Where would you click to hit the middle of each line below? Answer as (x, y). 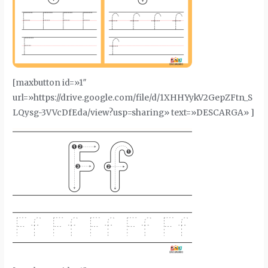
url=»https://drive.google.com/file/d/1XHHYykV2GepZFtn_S (133, 98)
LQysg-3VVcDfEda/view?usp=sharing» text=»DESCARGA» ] (134, 113)
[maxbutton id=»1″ (50, 83)
